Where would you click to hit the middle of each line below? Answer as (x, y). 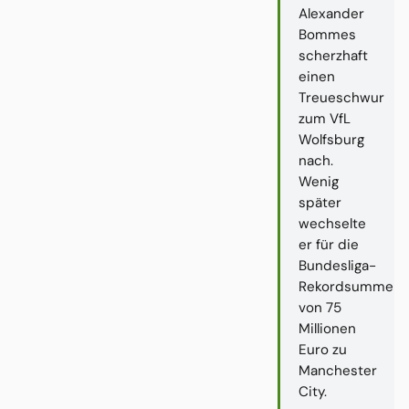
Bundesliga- (337, 266)
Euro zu (323, 350)
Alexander (331, 14)
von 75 (320, 308)
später (320, 203)
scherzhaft (333, 56)
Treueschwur (341, 98)
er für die (329, 245)
